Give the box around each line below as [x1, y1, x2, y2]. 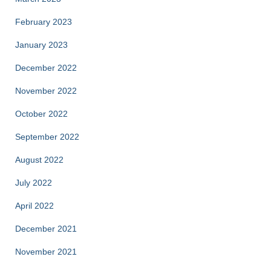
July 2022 [15, 177, 52, 188]
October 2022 [15, 108, 68, 119]
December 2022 [15, 62, 77, 73]
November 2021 [15, 246, 77, 256]
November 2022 [15, 85, 77, 96]
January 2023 [15, 39, 68, 50]
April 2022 [15, 200, 54, 211]
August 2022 [15, 154, 64, 165]
